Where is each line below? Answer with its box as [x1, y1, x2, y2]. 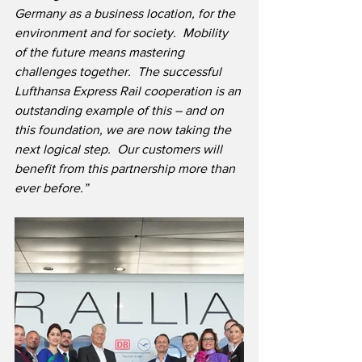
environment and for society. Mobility [15, 26, 231, 40]
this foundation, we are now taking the [15, 123, 234, 137]
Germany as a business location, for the [15, 6, 238, 21]
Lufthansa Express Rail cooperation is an [15, 84, 244, 99]
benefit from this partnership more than [15, 162, 238, 176]
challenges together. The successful [15, 65, 225, 79]
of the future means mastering [15, 45, 187, 60]
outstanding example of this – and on [15, 103, 227, 118]
